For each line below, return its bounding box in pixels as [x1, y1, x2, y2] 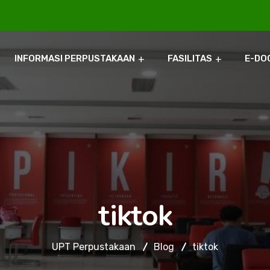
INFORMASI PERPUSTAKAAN [14, 53, 135, 64]
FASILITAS [168, 53, 212, 64]
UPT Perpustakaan [52, 241, 136, 253]
